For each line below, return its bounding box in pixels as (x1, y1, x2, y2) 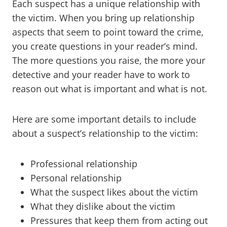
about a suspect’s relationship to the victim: (12, 127, 198, 139)
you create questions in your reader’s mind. (12, 40, 198, 52)
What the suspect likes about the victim (30, 185, 198, 198)
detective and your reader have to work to (12, 68, 190, 81)
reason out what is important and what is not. (12, 82, 207, 95)
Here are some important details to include (12, 112, 196, 125)
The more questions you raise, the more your (12, 54, 205, 66)
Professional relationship (30, 157, 137, 170)
